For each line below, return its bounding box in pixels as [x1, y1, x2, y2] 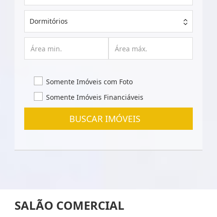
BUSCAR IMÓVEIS [69, 113, 148, 124]
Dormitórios [30, 16, 68, 26]
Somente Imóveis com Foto [46, 77, 133, 86]
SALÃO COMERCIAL [15, 197, 124, 213]
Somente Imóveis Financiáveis [46, 93, 143, 102]
